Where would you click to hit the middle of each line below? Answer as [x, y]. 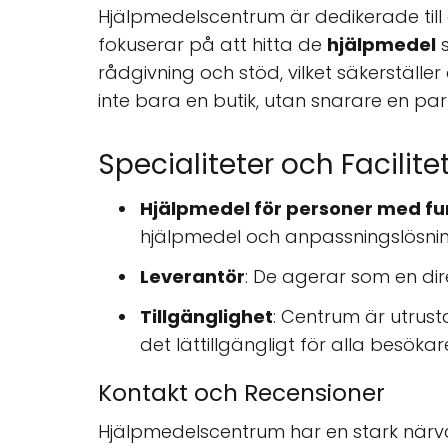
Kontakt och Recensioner [241, 393]
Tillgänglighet [206, 316]
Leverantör [192, 276]
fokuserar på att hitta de [212, 44]
